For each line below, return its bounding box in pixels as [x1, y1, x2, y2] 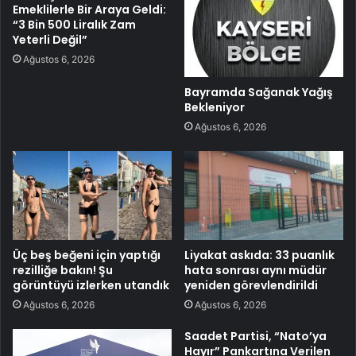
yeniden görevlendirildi [184, 277, 318, 294]
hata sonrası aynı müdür [184, 262, 327, 279]
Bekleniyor [184, 99, 245, 115]
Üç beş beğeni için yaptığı [13, 247, 161, 264]
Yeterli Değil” [13, 31, 87, 48]
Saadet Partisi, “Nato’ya [184, 328, 327, 345]
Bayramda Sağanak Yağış [184, 83, 333, 100]
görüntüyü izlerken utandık [13, 277, 169, 294]
